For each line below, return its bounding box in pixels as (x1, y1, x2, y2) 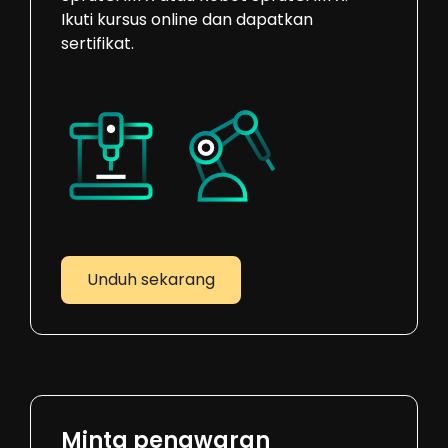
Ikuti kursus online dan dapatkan (60, 7, 313, 31)
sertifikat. (60, 31, 134, 55)
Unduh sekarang (86, 267, 215, 291)
